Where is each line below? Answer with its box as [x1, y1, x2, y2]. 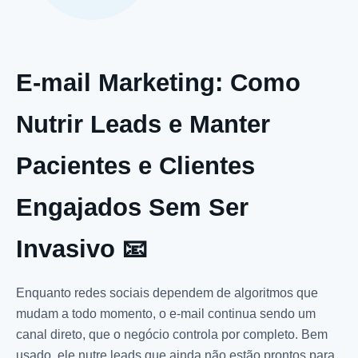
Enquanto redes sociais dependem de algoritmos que [16, 285, 318, 300]
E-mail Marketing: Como [16, 68, 300, 97]
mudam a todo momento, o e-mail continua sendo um [16, 306, 316, 320]
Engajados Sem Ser [16, 193, 249, 221]
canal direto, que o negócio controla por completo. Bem [16, 327, 328, 341]
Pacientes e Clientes [16, 151, 255, 180]
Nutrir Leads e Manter [16, 109, 270, 138]
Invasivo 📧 [16, 234, 147, 263]
